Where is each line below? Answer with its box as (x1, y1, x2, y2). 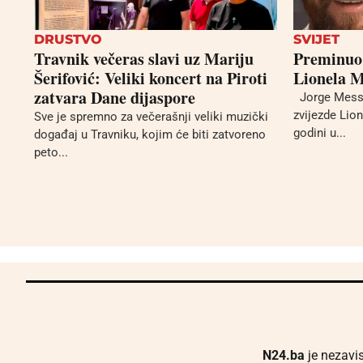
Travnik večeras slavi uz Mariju (34, 46, 254, 70)
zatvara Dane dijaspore (34, 85, 195, 109)
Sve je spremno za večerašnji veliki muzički (34, 109, 268, 124)
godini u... (293, 125, 346, 140)
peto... (34, 144, 68, 160)
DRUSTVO (34, 31, 102, 47)
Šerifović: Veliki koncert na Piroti (34, 66, 267, 90)
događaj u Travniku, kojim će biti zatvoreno (34, 126, 266, 142)
